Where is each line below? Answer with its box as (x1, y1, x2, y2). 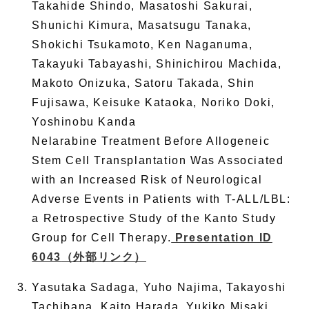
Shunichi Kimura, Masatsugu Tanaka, (32, 19, 252, 32)
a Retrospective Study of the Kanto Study (32, 212, 277, 225)
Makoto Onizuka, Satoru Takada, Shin (32, 77, 255, 90)
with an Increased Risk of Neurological (32, 174, 263, 186)
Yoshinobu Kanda (32, 116, 137, 128)
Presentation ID (171, 232, 272, 244)
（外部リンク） (61, 251, 146, 263)
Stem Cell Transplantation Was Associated (32, 154, 284, 167)
